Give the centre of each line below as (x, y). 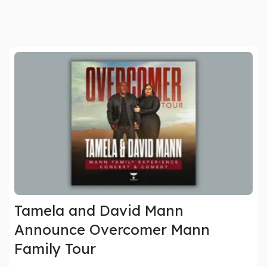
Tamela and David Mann (99, 211)
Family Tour (55, 249)
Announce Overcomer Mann (112, 230)
